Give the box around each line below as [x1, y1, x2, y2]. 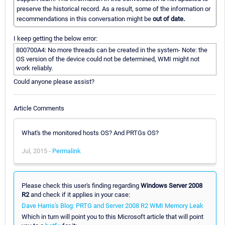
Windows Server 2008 [141, 181, 202, 189]
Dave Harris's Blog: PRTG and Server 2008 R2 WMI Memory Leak [22, 201, 203, 209]
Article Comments [14, 104, 64, 112]
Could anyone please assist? [14, 78, 94, 86]
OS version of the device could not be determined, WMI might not [16, 55, 199, 63]
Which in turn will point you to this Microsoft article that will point [22, 212, 203, 220]
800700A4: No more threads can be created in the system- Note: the [16, 46, 207, 54]
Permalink [52, 147, 81, 155]
